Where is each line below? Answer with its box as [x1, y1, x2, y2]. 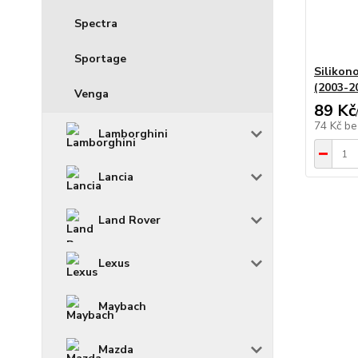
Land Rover [98, 213, 161, 229]
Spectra [74, 16, 117, 32]
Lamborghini [98, 126, 168, 142]
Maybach [98, 299, 146, 315]
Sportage [74, 51, 126, 67]
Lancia [98, 169, 133, 185]
